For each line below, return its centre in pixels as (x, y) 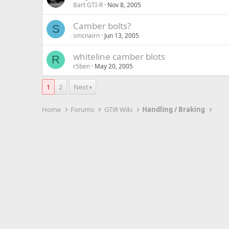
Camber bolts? (102, 26)
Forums (83, 109)
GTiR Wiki (118, 109)
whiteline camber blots (119, 56)
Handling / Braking (174, 109)
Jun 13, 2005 (122, 36)
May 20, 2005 (114, 66)
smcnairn (86, 36)
